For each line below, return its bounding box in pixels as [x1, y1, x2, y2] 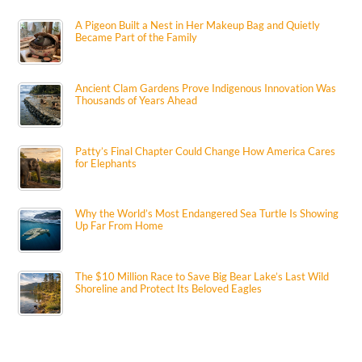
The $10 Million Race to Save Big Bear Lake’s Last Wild [75, 270, 330, 284]
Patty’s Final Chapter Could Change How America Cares [75, 144, 336, 158]
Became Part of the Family [75, 30, 198, 44]
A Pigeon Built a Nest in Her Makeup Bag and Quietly [75, 18, 321, 32]
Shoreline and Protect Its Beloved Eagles [75, 282, 263, 296]
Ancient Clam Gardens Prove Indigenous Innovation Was [75, 81, 337, 95]
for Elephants [75, 156, 137, 170]
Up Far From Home [75, 219, 164, 233]
